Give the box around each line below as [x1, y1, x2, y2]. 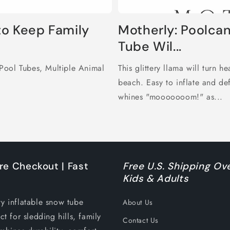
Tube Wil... [118, 38, 182, 55]
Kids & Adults [123, 172, 189, 185]
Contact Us [123, 215, 159, 225]
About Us [123, 197, 153, 207]
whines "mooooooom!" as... [118, 91, 223, 103]
